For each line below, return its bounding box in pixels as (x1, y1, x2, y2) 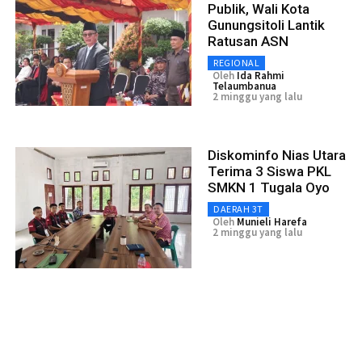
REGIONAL (213, 56, 259, 69)
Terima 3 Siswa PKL (208, 162, 331, 179)
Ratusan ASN (208, 32, 288, 49)
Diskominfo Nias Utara (208, 146, 346, 163)
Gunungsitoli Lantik (208, 16, 325, 33)
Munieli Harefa (237, 214, 307, 229)
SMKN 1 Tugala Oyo (208, 179, 330, 196)
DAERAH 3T (213, 202, 263, 215)
